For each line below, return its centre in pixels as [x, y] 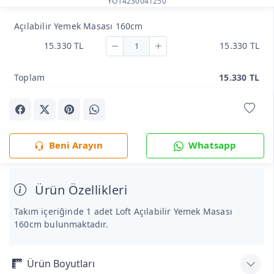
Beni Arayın [76, 145]
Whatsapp [213, 145]
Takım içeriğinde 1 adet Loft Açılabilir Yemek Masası [123, 211]
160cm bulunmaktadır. [61, 224]
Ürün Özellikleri [79, 190]
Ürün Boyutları [61, 264]
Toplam [30, 78]
